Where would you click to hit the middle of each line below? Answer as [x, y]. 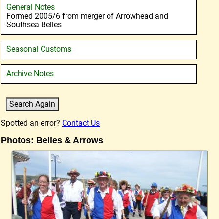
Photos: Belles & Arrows [52, 140]
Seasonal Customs [39, 49]
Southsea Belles [34, 25]
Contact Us [81, 123]
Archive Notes [30, 74]
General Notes [31, 7]
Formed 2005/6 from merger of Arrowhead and [87, 16]
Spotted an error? [32, 123]
